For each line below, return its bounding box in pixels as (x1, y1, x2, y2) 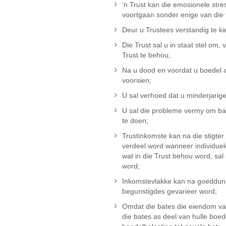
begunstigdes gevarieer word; (122, 187, 217, 195)
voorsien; (122, 76, 151, 84)
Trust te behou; (122, 51, 171, 59)
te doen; (122, 117, 148, 125)
